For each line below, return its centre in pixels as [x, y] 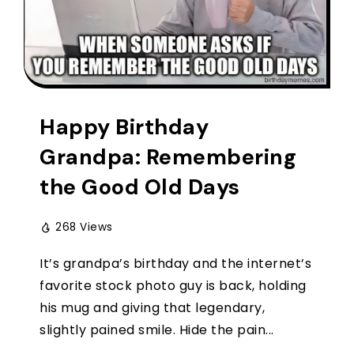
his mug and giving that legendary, [152, 307]
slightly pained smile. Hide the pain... [157, 330]
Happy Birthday [124, 126]
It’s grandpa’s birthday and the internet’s [175, 263]
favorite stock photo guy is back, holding [173, 285]
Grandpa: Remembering [168, 156]
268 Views [84, 227]
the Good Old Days [140, 186]
